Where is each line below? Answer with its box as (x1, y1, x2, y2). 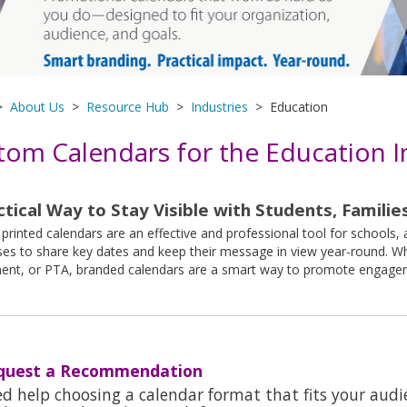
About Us (9, 98, 65, 115)
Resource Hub (85, 98, 169, 115)
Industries (190, 98, 248, 115)
